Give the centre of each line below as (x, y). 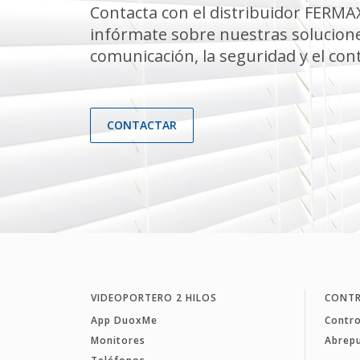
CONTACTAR (142, 125)
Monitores (118, 340)
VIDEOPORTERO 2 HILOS (153, 297)
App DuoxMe (124, 320)
